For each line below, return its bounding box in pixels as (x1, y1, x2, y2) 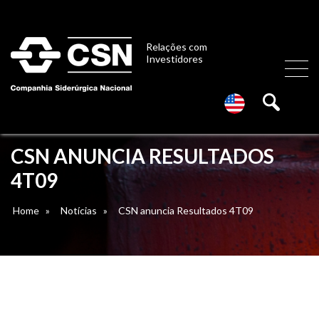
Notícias (61, 204, 97, 216)
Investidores (146, 53, 203, 65)
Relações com (146, 41, 207, 53)
